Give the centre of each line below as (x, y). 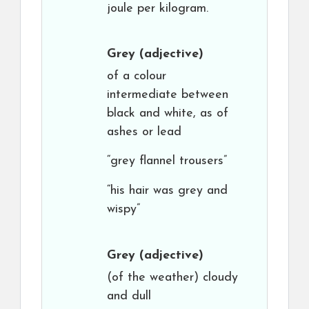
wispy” (123, 209)
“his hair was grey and (167, 191)
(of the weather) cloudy (172, 278)
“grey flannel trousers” (167, 161)
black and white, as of (168, 113)
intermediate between (168, 95)
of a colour (137, 76)
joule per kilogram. (158, 9)
